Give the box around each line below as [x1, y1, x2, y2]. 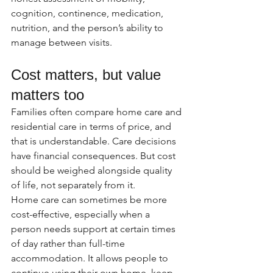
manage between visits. [11, 37, 112, 48]
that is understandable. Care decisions [11, 135, 179, 147]
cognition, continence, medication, [11, 7, 166, 19]
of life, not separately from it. [11, 179, 135, 191]
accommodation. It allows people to [11, 252, 171, 264]
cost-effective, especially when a [11, 208, 152, 220]
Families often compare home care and [11, 106, 184, 118]
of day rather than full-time [11, 238, 127, 249]
